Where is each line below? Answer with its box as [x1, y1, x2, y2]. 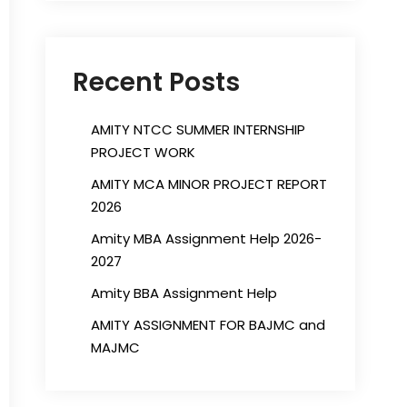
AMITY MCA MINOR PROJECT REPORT [91, 174, 327, 194]
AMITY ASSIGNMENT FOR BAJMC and [91, 315, 325, 334]
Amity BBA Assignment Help [91, 283, 277, 303]
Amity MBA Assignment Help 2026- [91, 229, 322, 248]
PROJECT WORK [91, 143, 195, 162]
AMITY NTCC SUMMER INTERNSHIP [91, 120, 305, 139]
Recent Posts [73, 65, 240, 100]
